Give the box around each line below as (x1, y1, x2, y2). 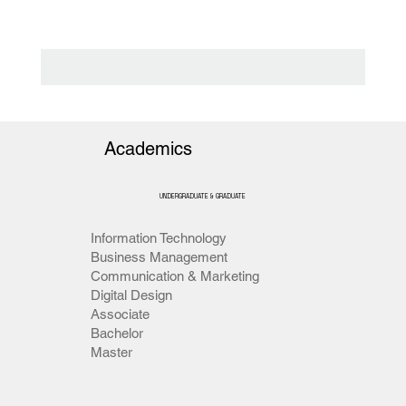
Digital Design (91, 286, 173, 303)
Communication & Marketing (91, 267, 260, 284)
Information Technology (91, 229, 227, 246)
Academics (103, 138, 192, 160)
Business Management (91, 248, 228, 265)
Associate (91, 305, 150, 322)
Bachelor (91, 324, 144, 341)
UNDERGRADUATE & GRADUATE (159, 191, 246, 200)
